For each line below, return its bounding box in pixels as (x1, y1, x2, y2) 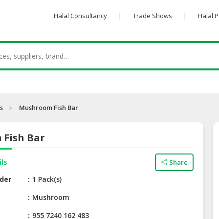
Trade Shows (132, 11, 172, 20)
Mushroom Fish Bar (19, 103, 78, 112)
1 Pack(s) (32, 175, 62, 184)
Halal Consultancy (53, 11, 107, 20)
